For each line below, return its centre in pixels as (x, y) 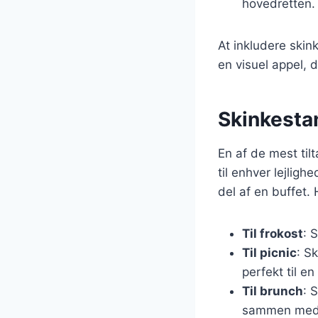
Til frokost (273, 233)
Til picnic (269, 252)
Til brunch (273, 291)
